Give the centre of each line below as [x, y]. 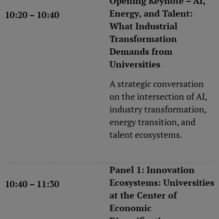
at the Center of [143, 195]
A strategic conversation [157, 84]
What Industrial [143, 26]
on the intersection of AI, [158, 97]
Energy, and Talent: [151, 13]
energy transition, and [153, 122]
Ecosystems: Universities [162, 182]
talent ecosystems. [146, 135]
